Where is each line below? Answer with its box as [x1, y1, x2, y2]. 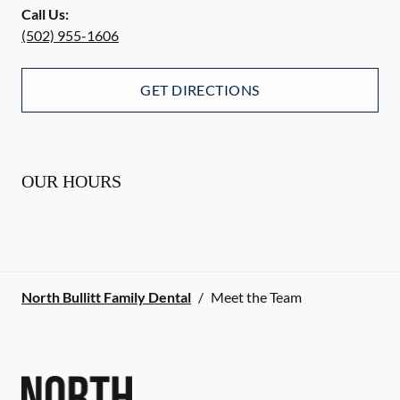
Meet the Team [211, 288, 302, 306]
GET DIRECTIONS [140, 81, 260, 99]
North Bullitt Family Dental [21, 288, 191, 306]
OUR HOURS [21, 171, 121, 192]
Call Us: [21, 5, 69, 23]
